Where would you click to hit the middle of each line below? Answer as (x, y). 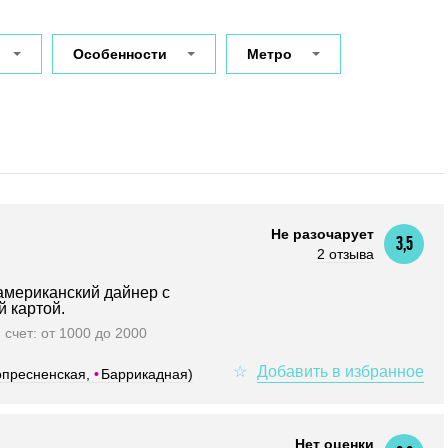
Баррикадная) (147, 373)
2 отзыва (345, 254)
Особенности (120, 54)
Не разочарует (322, 234)
